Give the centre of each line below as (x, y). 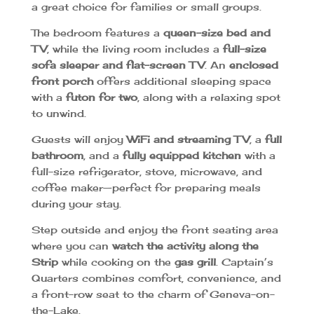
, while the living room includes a (135, 48)
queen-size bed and (217, 32)
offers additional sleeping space (182, 81)
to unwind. (59, 113)
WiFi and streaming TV (188, 139)
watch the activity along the (185, 245)
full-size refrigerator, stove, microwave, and (146, 171)
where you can (71, 245)
